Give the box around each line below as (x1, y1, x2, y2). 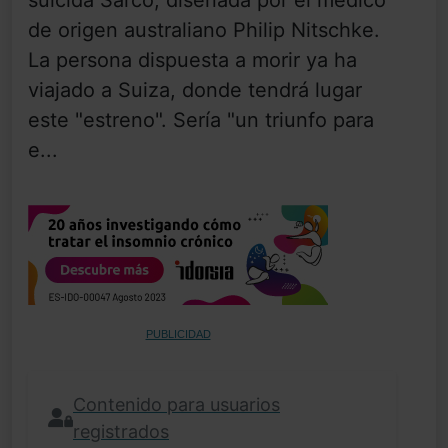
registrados (73, 420, 169, 442)
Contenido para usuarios (73, 393, 280, 415)
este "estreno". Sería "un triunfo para (28, 107, 374, 132)
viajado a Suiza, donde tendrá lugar (28, 77, 362, 102)
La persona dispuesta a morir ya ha (28, 47, 357, 72)
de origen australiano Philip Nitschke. (28, 17, 380, 42)
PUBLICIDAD (145, 327, 211, 340)
